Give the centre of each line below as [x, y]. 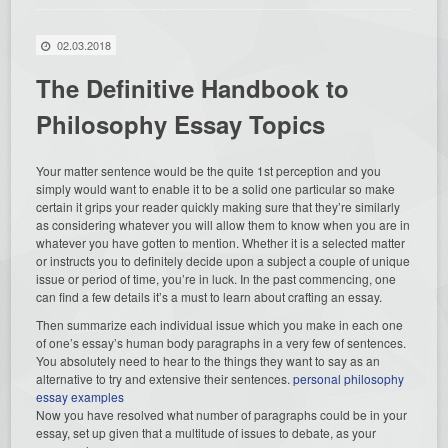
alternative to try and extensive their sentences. [165, 378]
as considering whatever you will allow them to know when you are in [223, 224]
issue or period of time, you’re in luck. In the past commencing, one [216, 278]
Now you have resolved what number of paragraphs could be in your [222, 414]
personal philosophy [349, 378]
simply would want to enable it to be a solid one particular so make [216, 188]
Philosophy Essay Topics [181, 123]
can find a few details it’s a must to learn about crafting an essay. [209, 296]
